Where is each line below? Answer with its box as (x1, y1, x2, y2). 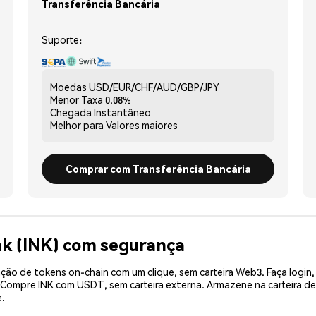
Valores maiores (106, 118, 178, 131)
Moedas (50, 80, 87, 93)
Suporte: (42, 32, 82, 46)
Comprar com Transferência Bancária (65, 162, 251, 175)
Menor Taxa (50, 92, 103, 106)
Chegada (50, 105, 92, 119)
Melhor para (50, 118, 104, 131)
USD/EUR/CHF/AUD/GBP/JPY (89, 80, 219, 93)
